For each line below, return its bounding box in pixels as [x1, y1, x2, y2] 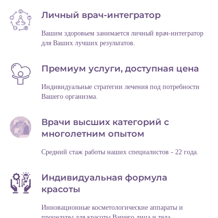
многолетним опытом [41, 128, 145, 140]
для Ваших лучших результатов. [41, 39, 135, 47]
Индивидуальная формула [41, 172, 167, 183]
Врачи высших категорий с [41, 117, 169, 128]
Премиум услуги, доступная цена [41, 63, 199, 74]
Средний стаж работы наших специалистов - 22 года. [41, 148, 199, 156]
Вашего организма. [41, 93, 98, 101]
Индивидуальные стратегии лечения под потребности [41, 83, 200, 91]
